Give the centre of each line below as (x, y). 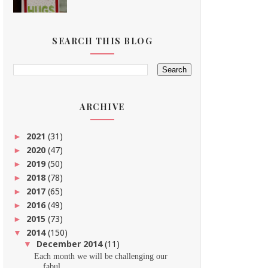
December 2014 (70, 244)
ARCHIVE (102, 107)
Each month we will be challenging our (100, 256)
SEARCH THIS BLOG (102, 41)
